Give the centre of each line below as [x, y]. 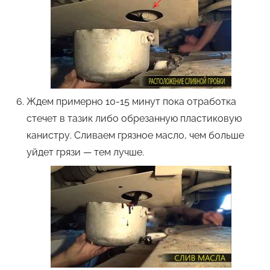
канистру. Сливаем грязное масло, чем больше [135, 136]
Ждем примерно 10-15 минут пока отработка [131, 102]
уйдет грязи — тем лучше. [85, 152]
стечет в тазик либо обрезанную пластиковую [134, 119]
